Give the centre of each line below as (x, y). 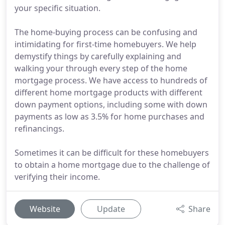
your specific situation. (58, 8)
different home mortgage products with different (108, 92)
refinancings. (39, 129)
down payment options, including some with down (111, 104)
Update (111, 209)
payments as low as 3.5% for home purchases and (109, 117)
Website (45, 209)
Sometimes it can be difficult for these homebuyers (112, 153)
